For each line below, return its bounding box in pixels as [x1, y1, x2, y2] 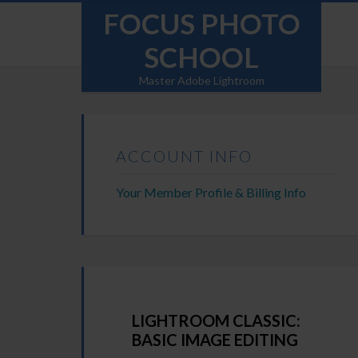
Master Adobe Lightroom [138, 74, 265, 87]
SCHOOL [144, 40, 259, 74]
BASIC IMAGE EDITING [132, 330, 298, 349]
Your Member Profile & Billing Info [116, 185, 306, 200]
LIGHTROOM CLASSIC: [132, 311, 300, 330]
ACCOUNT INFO [116, 146, 253, 165]
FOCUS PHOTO [102, 6, 300, 40]
